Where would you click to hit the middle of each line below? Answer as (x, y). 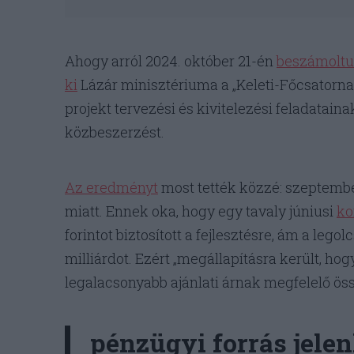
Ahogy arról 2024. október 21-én (171, 61)
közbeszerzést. (115, 132)
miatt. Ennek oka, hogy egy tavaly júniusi (201, 211)
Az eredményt (111, 188)
